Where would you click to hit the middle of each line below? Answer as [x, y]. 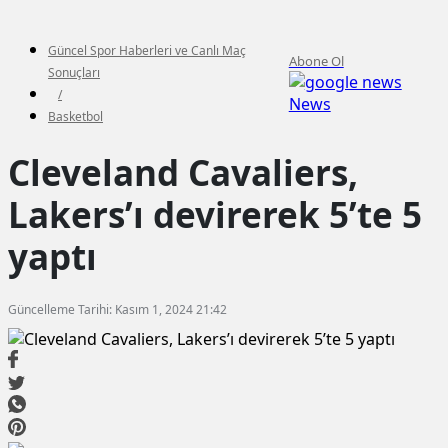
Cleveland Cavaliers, [183, 172]
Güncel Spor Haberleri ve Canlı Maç [147, 50]
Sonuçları [74, 72]
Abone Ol [316, 60]
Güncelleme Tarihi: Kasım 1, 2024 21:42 [117, 309]
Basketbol [75, 116]
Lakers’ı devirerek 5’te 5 [215, 214]
